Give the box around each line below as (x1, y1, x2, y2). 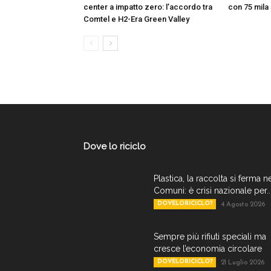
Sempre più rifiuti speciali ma (154, 232, 266, 241)
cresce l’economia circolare (154, 244, 262, 253)
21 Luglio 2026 (221, 260, 264, 266)
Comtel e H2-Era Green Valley (83, 15, 189, 24)
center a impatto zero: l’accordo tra (83, 2, 212, 11)
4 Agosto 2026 (221, 201, 265, 208)
